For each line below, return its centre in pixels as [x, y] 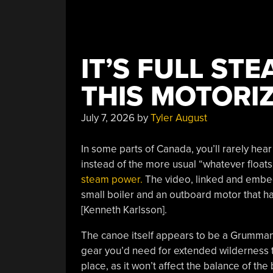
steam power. [112, 179]
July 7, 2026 [108, 118]
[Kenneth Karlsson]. [124, 210]
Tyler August [179, 118]
